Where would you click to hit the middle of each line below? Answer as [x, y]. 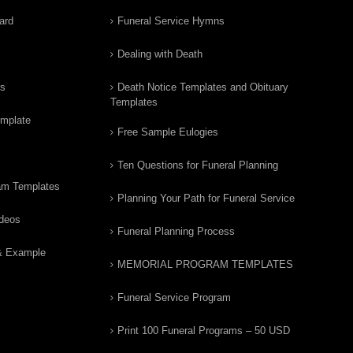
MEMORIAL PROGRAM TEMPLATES [205, 264]
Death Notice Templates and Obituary [203, 87]
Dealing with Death [160, 54]
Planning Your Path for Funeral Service [206, 198]
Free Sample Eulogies [168, 132]
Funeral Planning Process [176, 231]
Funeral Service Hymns [171, 21]
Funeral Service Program [174, 297]
